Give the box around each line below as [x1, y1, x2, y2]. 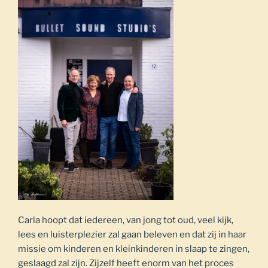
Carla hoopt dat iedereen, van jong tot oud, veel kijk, [18, 215, 233, 226]
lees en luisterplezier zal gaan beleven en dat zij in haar [18, 229, 246, 240]
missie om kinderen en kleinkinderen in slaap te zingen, [18, 243, 249, 255]
